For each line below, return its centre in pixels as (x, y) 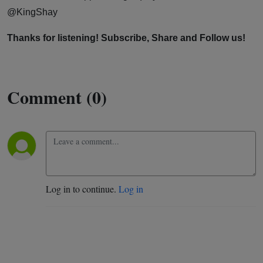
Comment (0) (57, 97)
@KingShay (32, 12)
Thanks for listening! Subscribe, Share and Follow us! (126, 38)
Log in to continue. (82, 188)
